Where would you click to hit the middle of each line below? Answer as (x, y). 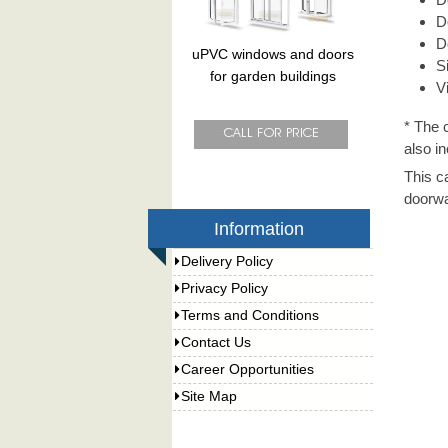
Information (259, 228)
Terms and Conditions (250, 316)
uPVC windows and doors (273, 54)
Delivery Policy (227, 262)
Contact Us (216, 343)
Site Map (209, 397)
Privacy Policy (225, 289)
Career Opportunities (248, 370)
